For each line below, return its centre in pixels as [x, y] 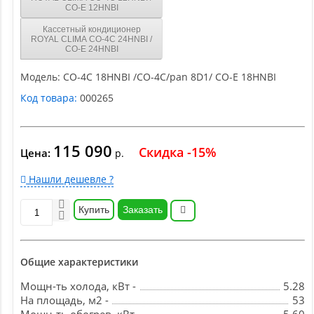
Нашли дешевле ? [70, 179]
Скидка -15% [178, 152]
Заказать [143, 210]
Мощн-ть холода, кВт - [78, 286]
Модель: [40, 77]
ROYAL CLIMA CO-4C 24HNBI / [91, 39]
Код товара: [49, 98]
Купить [94, 210]
